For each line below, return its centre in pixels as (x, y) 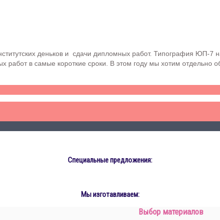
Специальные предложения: (110, 160)
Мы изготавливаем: (110, 194)
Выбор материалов (171, 211)
